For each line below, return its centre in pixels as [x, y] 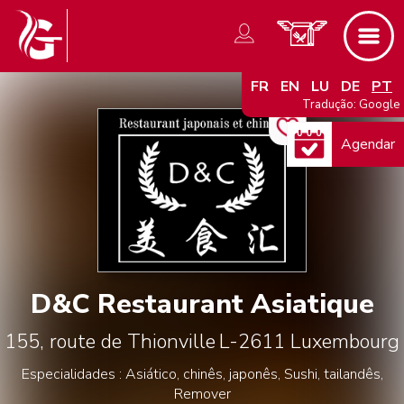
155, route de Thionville [110, 342]
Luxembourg [345, 342]
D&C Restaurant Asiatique [202, 304]
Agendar [368, 144]
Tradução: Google [350, 105]
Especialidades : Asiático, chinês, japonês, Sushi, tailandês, [202, 374]
